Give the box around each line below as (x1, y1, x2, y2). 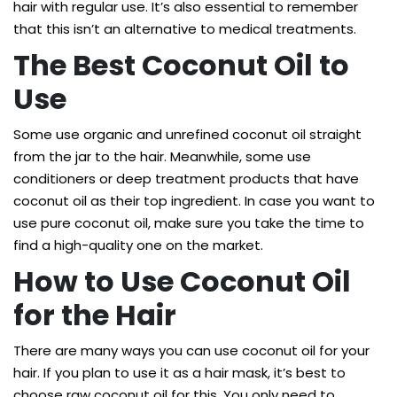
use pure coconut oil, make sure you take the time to (13, 214, 364, 232)
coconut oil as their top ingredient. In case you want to (13, 191, 375, 210)
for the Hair (13, 295, 176, 335)
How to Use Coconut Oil (13, 261, 351, 301)
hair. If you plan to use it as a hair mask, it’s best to (13, 363, 346, 382)
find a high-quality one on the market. (13, 236, 267, 254)
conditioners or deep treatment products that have (13, 169, 359, 188)
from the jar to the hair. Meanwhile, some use (13, 147, 311, 166)
